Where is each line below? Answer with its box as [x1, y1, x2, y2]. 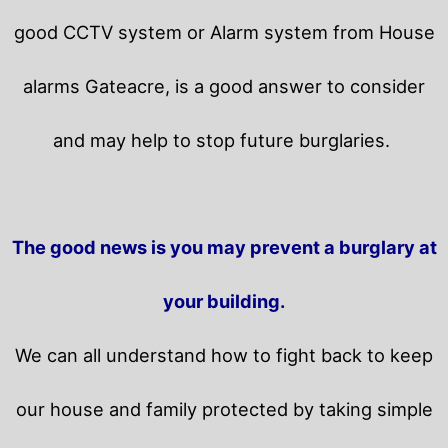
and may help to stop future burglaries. [53, 129, 395, 152]
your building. [163, 290, 285, 313]
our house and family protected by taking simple [15, 398, 433, 421]
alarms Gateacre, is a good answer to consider [23, 75, 425, 98]
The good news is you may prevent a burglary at [11, 236, 437, 259]
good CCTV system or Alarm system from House [13, 21, 435, 44]
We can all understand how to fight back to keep [15, 344, 433, 367]
